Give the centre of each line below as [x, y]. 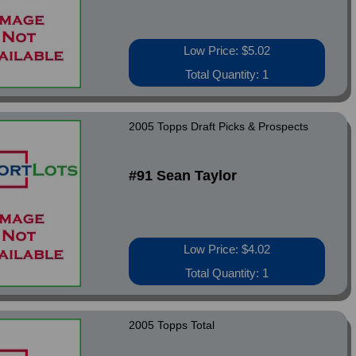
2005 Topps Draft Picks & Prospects [219, 126]
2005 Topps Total [172, 325]
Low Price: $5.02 [227, 50]
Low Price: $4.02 [227, 249]
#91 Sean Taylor [183, 176]
